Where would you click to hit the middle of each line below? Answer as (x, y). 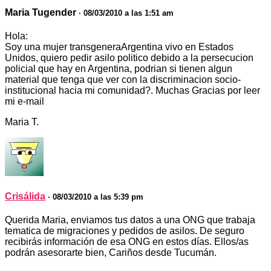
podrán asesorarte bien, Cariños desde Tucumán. (111, 253)
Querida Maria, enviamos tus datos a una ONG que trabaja (130, 220)
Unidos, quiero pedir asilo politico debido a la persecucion (129, 57)
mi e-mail (24, 101)
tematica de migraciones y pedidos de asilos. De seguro (125, 231)
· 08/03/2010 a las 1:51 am (126, 13)
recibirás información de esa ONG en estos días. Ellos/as (127, 242)
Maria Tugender (42, 12)
